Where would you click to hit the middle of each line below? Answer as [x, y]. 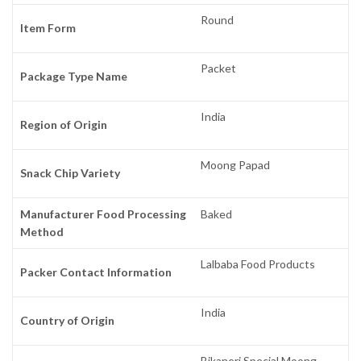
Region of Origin [64, 125]
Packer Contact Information [96, 272]
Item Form [48, 28]
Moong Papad [236, 165]
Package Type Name [74, 77]
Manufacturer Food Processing [104, 214]
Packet [219, 68]
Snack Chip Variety [71, 173]
